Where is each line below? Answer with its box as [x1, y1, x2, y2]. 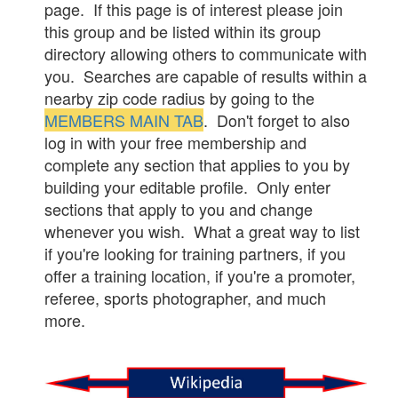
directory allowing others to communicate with [44, 42, 367, 66]
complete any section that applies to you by [44, 153, 350, 177]
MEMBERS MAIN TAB [44, 108, 203, 132]
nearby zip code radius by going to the [44, 86, 314, 110]
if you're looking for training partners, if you [44, 242, 346, 266]
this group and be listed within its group [44, 20, 321, 44]
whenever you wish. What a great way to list [44, 219, 360, 243]
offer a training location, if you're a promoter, [44, 264, 355, 288]
